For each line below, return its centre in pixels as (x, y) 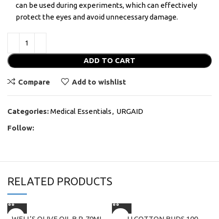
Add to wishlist (99, 82)
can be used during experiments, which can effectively (106, 5)
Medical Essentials (81, 111)
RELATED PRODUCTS (60, 181)
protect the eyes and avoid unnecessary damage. (97, 17)
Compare (34, 82)
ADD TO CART (109, 61)
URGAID (130, 111)
